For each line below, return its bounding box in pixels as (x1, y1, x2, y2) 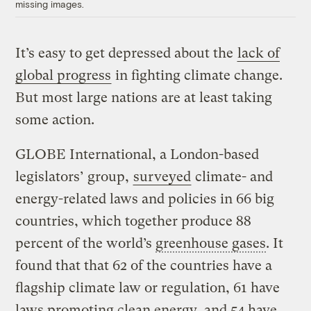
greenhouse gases (155, 235, 267, 252)
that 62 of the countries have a (81, 258, 273, 274)
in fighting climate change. (112, 67, 283, 84)
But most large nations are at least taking (15, 90, 273, 106)
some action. (15, 112, 95, 128)
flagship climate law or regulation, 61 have (15, 280, 280, 296)
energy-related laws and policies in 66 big (15, 191, 275, 208)
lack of (237, 45, 280, 62)
